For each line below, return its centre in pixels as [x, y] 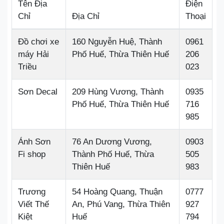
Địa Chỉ [86, 16]
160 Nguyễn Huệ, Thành [117, 41]
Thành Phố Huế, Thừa [113, 154]
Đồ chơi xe [38, 41]
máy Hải [33, 54]
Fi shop [32, 154]
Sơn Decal [38, 91]
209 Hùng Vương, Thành [118, 91]
